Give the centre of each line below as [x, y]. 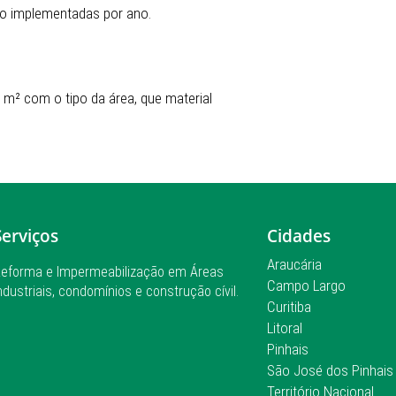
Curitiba [289, 307]
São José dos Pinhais [330, 370]
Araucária [294, 264]
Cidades [299, 236]
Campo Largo [306, 286]
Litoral [285, 328]
